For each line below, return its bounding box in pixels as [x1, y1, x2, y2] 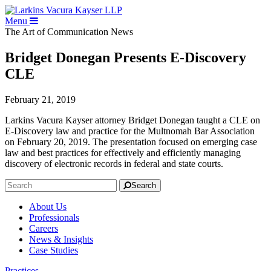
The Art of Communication [5, 27, 111, 37]
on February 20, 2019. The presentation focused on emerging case [5, 136, 257, 147]
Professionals [29, 212, 79, 223]
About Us [29, 201, 67, 212]
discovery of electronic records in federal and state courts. [5, 158, 223, 169]
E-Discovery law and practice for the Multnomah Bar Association [5, 125, 255, 136]
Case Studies [29, 244, 78, 255]
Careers [29, 223, 58, 233]
